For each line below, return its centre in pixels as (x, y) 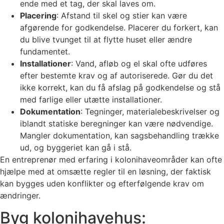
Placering (38, 15)
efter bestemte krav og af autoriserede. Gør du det (116, 75)
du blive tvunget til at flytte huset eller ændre (106, 39)
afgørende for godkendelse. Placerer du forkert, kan (119, 27)
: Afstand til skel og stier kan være (122, 15)
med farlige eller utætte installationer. (91, 99)
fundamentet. (45, 51)
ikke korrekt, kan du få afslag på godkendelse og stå (120, 87)
